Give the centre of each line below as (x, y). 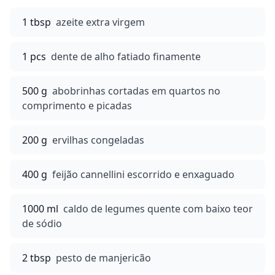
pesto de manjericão (103, 258)
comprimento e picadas (77, 106)
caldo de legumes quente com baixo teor (158, 209)
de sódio (42, 223)
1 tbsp (37, 22)
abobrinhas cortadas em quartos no (136, 91)
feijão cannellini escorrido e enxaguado (143, 174)
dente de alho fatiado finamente (126, 56)
